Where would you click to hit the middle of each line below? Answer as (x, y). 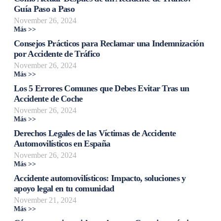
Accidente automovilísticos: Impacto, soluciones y (100, 178)
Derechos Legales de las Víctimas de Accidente (95, 133)
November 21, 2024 (45, 200)
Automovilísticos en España (62, 143)
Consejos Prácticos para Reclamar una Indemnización (109, 43)
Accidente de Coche (48, 98)
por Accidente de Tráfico (57, 54)
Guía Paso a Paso (44, 9)
